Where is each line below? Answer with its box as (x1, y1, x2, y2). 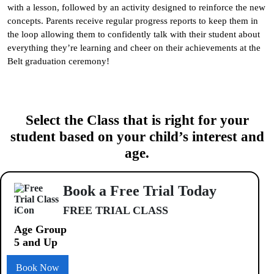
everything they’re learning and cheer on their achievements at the (7, 42, 261, 53)
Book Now (16, 262, 59, 273)
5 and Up (14, 235, 57, 248)
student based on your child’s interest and (10, 128, 264, 144)
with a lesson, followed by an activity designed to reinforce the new (7, 2, 265, 12)
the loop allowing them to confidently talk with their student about (7, 29, 260, 39)
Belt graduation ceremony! (7, 56, 109, 66)
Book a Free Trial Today (63, 182, 217, 199)
